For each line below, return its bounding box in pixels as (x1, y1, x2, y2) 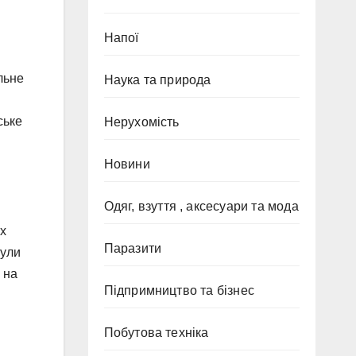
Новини (103, 157, 150, 171)
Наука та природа (103, 73, 211, 87)
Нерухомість (103, 115, 180, 129)
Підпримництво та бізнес (103, 284, 255, 297)
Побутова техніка (103, 326, 209, 339)
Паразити (103, 242, 162, 255)
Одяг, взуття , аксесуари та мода (103, 199, 299, 213)
